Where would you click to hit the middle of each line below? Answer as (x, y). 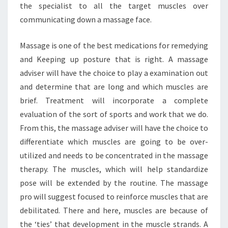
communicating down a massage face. (86, 19)
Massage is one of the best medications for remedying (114, 45)
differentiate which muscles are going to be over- (114, 141)
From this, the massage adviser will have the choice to (114, 127)
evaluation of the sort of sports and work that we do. (114, 114)
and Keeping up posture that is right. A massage (114, 59)
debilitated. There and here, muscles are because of (114, 210)
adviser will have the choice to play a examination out (114, 73)
